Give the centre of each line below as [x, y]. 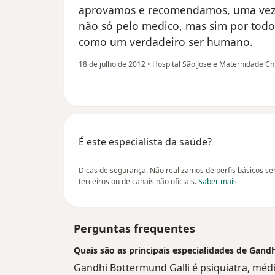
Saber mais [218, 181]
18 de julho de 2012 [112, 64]
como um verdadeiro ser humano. [166, 41]
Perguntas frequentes [134, 228]
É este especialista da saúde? [145, 141]
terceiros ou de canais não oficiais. [138, 181]
